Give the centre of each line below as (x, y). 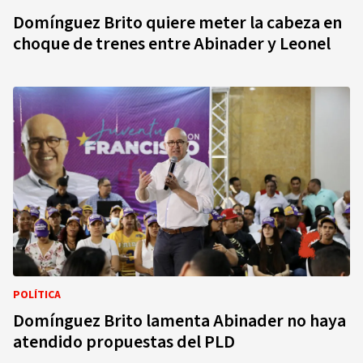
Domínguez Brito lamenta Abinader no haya (179, 321)
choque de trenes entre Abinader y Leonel (172, 44)
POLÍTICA (37, 295)
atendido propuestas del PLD (124, 342)
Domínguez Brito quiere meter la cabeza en (177, 23)
